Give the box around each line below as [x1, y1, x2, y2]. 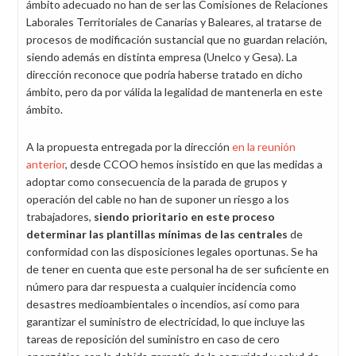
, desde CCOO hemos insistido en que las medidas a [65, 157, 323, 171]
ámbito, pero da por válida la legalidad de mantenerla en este [26, 85, 323, 99]
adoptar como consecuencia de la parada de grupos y [26, 175, 287, 188]
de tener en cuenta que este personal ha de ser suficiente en [26, 262, 329, 276]
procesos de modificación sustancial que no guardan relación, [26, 33, 327, 46]
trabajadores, [26, 210, 94, 223]
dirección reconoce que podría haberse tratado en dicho [26, 68, 303, 81]
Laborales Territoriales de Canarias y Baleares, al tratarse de [26, 15, 322, 29]
